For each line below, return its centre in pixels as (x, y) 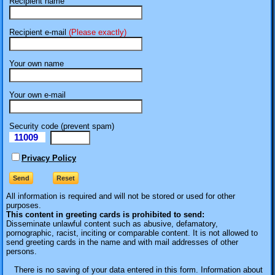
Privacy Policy (49, 158)
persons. (21, 252)
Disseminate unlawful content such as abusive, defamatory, (112, 224)
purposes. (24, 206)
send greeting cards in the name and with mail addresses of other (122, 242)
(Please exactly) (98, 33)
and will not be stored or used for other (166, 196)
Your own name (37, 63)
